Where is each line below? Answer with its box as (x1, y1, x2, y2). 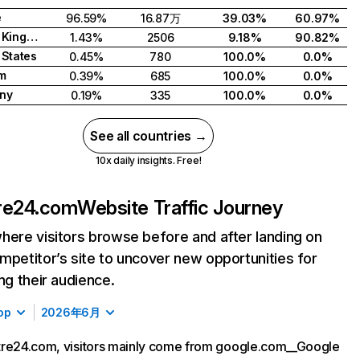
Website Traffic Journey (77, 196, 283, 219)
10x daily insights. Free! (96, 154, 202, 166)
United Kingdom (26, 30, 38, 43)
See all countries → (90, 128, 207, 144)
